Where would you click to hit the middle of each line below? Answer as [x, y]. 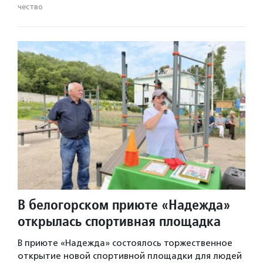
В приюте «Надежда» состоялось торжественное [125, 243]
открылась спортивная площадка [119, 221]
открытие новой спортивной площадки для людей [130, 256]
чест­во [30, 7]
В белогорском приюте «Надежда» [124, 204]
